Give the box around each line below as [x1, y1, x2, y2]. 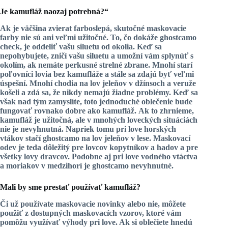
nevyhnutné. [131, 161, 174, 170]
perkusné [65, 60, 99, 69]
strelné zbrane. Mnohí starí [99, 60, 192, 69]
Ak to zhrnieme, [138, 106, 194, 115]
